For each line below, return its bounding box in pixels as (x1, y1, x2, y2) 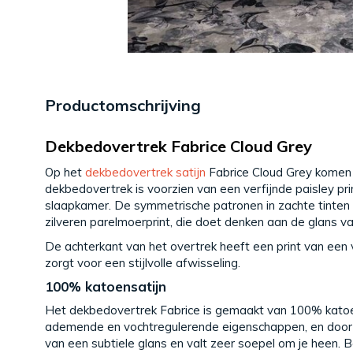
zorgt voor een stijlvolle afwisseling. (45, 255, 240, 271)
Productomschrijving (45, 95, 201, 116)
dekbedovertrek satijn (85, 164, 206, 180)
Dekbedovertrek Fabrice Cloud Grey (45, 136, 312, 157)
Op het (45, 164, 85, 180)
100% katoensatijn (45, 277, 166, 295)
